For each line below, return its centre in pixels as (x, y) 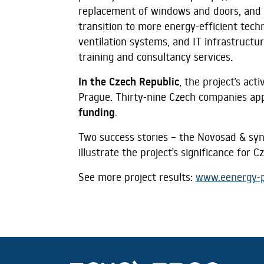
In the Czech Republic (128, 82)
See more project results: (137, 177)
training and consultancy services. (155, 57)
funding (96, 112)
